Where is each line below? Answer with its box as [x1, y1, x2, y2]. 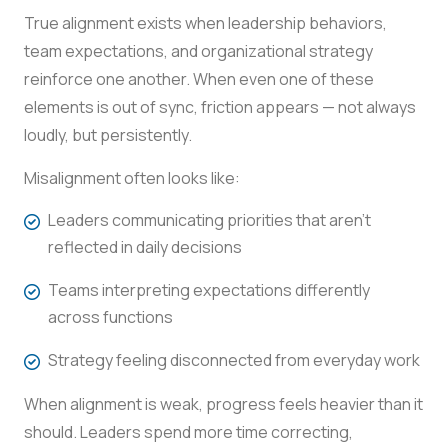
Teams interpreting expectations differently [48, 278, 370, 301]
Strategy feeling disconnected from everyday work [48, 348, 420, 371]
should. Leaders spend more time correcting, [24, 420, 353, 443]
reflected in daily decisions [48, 235, 242, 258]
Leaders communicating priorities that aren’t [48, 208, 371, 231]
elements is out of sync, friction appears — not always [24, 95, 416, 118]
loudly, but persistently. [24, 123, 192, 146]
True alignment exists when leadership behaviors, [24, 11, 387, 34]
